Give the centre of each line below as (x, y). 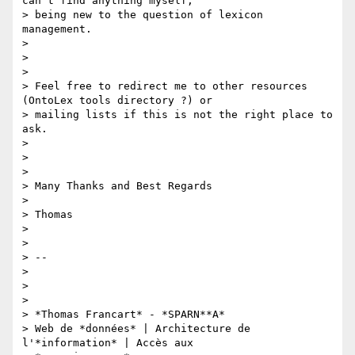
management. (57, 29)
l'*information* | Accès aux (108, 343)
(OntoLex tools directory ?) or (117, 101)
